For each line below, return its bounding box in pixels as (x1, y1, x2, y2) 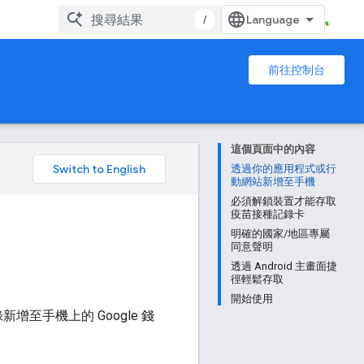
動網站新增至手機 (231, 175, 315, 188)
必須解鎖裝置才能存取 (231, 195, 336, 207)
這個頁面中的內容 (231, 143, 315, 155)
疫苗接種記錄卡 (231, 208, 305, 220)
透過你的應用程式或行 (231, 162, 336, 175)
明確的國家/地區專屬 (231, 227, 330, 240)
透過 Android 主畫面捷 (231, 260, 337, 272)
